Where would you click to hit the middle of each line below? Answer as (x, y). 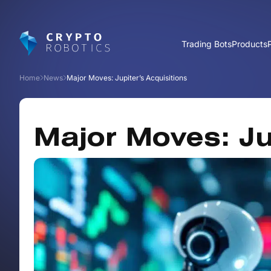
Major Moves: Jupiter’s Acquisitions (127, 78)
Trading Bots (207, 44)
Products (250, 44)
